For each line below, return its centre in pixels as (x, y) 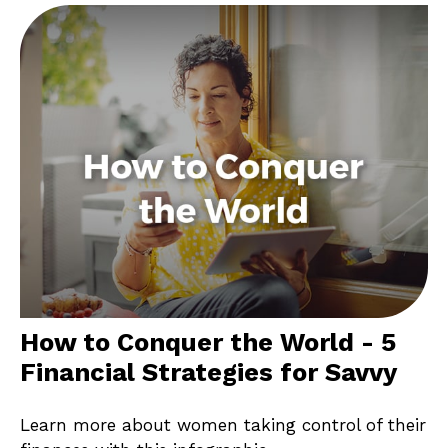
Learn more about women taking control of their (223, 424)
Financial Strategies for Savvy (208, 372)
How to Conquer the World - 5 (208, 342)
